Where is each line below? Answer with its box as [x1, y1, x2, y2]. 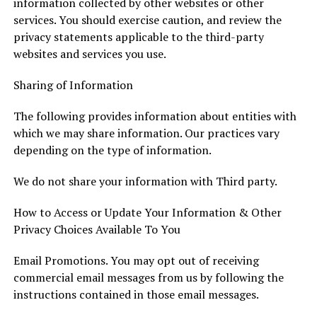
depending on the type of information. [13, 142, 212, 158]
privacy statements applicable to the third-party [13, 29, 264, 45]
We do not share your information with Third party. [13, 173, 277, 189]
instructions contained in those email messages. [13, 287, 259, 302]
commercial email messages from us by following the [13, 270, 284, 285]
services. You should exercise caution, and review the [13, 12, 282, 28]
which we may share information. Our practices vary [13, 125, 279, 141]
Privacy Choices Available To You [13, 221, 180, 237]
